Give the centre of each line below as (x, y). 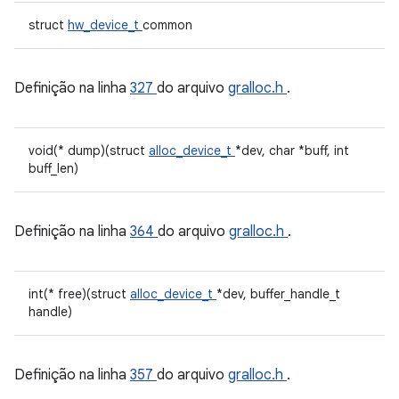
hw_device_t (105, 25)
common (167, 25)
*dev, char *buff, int (292, 151)
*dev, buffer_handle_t (278, 294)
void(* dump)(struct (89, 151)
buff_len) (53, 168)
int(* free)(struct (79, 294)
